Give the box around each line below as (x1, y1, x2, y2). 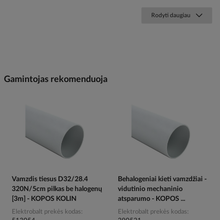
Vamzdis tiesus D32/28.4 (12, 176, 88, 183)
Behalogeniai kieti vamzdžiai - (118, 176, 207, 183)
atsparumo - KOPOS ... (118, 195, 185, 203)
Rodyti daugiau (151, 12, 191, 18)
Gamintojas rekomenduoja (4, 75, 108, 84)
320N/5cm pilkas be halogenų (12, 186, 102, 193)
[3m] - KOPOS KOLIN (12, 195, 77, 203)
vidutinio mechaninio (118, 186, 183, 193)
